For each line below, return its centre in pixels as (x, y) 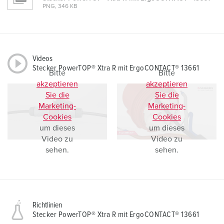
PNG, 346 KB (60, 7)
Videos (42, 59)
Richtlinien (47, 205)
